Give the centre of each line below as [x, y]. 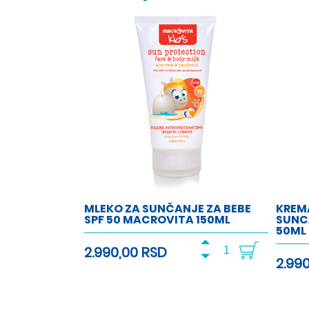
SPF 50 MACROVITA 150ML [157, 219]
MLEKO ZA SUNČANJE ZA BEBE [168, 208]
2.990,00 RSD [126, 252]
